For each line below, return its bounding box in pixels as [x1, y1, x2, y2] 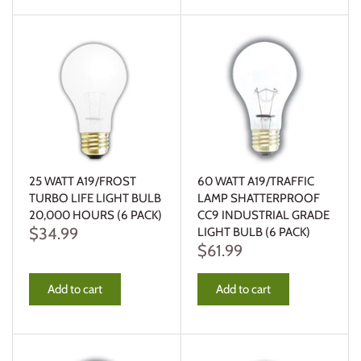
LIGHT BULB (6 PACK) [197, 225, 310, 240]
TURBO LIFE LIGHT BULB [29, 191, 161, 206]
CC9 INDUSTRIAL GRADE [197, 208, 330, 223]
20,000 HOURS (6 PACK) [29, 208, 162, 223]
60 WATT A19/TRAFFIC [197, 174, 314, 189]
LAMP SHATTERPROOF [197, 191, 320, 206]
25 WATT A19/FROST [29, 174, 136, 189]
